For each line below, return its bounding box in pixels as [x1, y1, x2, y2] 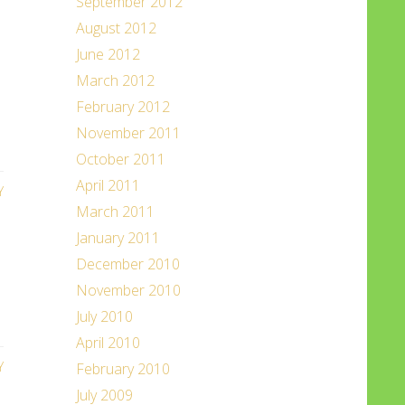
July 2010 [75, 306, 133, 326]
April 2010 [75, 333, 140, 353]
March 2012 [75, 71, 155, 90]
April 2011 [75, 175, 140, 195]
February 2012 [75, 97, 170, 117]
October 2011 [75, 149, 165, 169]
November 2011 [75, 123, 181, 143]
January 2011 [75, 228, 160, 248]
